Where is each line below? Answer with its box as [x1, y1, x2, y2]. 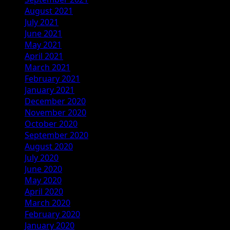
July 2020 [25, 151, 59, 163]
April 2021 [25, 50, 63, 62]
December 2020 [25, 95, 86, 107]
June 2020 [25, 163, 62, 175]
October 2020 [25, 118, 78, 129]
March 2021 [25, 61, 70, 73]
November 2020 [25, 106, 86, 118]
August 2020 [25, 140, 73, 152]
